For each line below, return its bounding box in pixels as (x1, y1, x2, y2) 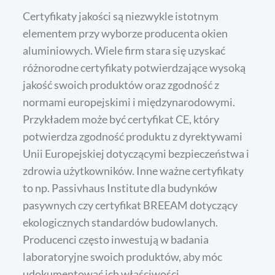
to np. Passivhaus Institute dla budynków (23, 181, 218, 195)
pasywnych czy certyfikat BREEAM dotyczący (23, 198, 238, 212)
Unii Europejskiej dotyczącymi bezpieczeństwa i (23, 147, 250, 161)
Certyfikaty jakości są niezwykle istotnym (23, 9, 219, 23)
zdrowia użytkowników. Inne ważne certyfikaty (23, 164, 244, 178)
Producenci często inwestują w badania (23, 233, 209, 247)
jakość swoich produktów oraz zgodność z (23, 78, 220, 92)
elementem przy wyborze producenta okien (23, 26, 228, 41)
